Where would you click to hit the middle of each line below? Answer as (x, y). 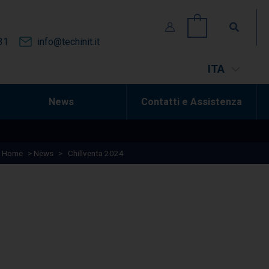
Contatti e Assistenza (191, 101)
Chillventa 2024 (95, 153)
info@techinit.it (68, 42)
